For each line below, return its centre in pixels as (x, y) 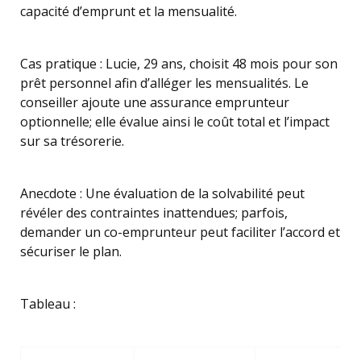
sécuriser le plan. (71, 251)
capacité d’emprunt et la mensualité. (129, 11)
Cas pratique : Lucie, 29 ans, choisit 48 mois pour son (179, 64)
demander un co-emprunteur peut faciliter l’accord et (180, 232)
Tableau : (48, 304)
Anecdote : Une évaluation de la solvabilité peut (162, 193)
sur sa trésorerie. (72, 141)
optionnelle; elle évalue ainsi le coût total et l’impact (175, 122)
